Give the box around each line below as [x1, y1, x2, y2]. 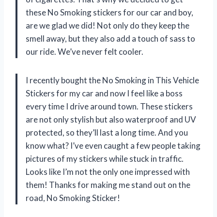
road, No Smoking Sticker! [26, 193, 120, 203]
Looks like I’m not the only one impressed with [26, 167, 190, 177]
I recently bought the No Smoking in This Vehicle [26, 75, 199, 86]
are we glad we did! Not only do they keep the [26, 20, 189, 31]
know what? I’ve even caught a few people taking [26, 140, 201, 151]
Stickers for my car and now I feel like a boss [26, 88, 183, 99]
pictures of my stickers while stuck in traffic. [26, 154, 184, 164]
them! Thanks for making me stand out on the [26, 180, 190, 190]
